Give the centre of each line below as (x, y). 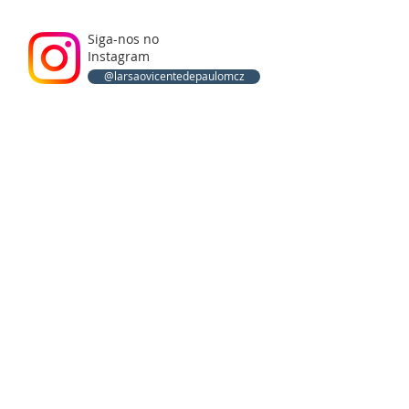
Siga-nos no (123, 39)
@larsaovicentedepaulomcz (174, 76)
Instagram (119, 56)
